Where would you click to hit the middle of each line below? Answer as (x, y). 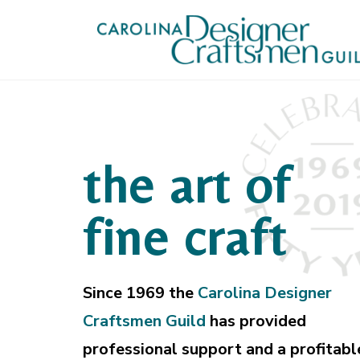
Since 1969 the (140, 292)
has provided (256, 321)
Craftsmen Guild (144, 321)
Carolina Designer (265, 292)
